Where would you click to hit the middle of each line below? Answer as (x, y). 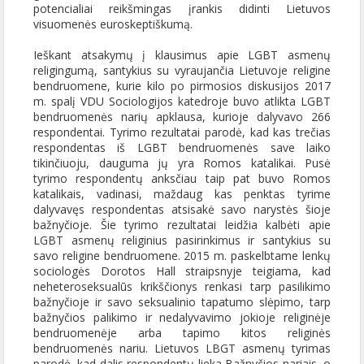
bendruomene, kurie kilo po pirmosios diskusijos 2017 (182, 86)
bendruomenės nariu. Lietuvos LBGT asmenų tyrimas (182, 348)
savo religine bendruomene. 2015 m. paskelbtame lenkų (182, 256)
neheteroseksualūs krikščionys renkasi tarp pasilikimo (182, 286)
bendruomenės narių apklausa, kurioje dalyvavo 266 (182, 117)
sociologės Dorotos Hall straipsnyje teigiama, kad (182, 271)
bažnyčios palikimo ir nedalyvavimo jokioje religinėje (182, 317)
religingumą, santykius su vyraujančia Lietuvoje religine (182, 70)
